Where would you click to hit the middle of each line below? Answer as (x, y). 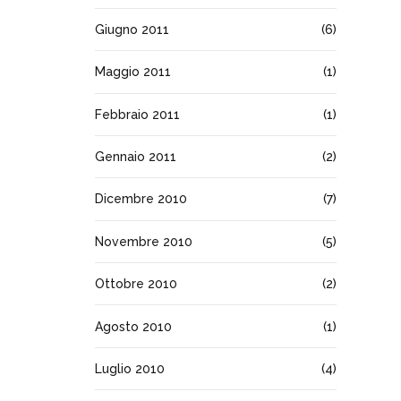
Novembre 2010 (144, 241)
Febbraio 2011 (137, 114)
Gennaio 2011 (136, 157)
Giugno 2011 (132, 29)
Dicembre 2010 (141, 199)
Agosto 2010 (133, 326)
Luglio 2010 (130, 368)
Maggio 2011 (133, 72)
